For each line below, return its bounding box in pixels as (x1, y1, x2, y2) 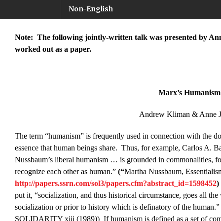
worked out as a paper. (14, 45, 91, 54)
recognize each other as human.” (14, 167, 118, 176)
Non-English (69, 4, 113, 14)
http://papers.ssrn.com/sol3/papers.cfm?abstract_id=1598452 (14, 179, 217, 188)
